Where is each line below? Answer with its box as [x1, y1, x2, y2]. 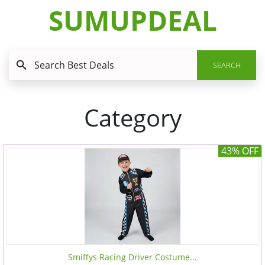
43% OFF [221, 144, 258, 157]
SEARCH [212, 60, 241, 70]
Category [83, 101, 182, 134]
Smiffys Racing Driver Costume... [68, 251, 197, 263]
